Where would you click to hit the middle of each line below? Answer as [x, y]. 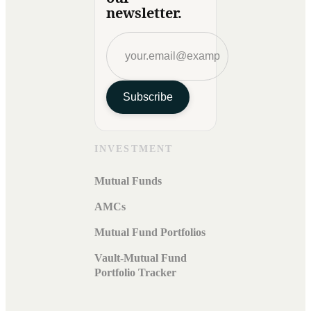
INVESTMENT [134, 149]
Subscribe [148, 97]
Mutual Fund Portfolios [150, 233]
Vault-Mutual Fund [141, 258]
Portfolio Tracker [135, 273]
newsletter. [144, 13]
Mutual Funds [128, 181]
